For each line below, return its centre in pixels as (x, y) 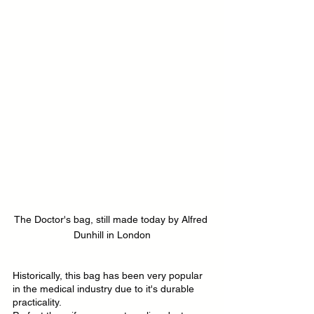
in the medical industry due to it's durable (105, 289)
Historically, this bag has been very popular (109, 276)
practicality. (37, 302)
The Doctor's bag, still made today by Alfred (112, 220)
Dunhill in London (112, 235)
